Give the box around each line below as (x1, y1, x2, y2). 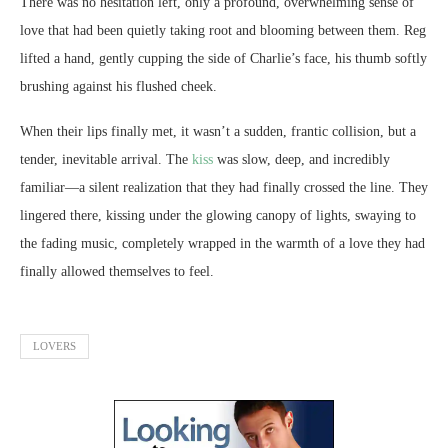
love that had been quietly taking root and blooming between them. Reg (20, 22, 426, 38)
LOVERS (33, 339, 76, 352)
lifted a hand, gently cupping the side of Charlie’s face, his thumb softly (20, 50, 427, 66)
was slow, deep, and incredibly (213, 151, 390, 167)
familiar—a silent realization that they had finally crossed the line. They (20, 179, 428, 195)
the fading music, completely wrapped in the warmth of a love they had (20, 235, 425, 251)
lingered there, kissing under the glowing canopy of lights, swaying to (20, 207, 416, 223)
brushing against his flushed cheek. (20, 78, 217, 94)
